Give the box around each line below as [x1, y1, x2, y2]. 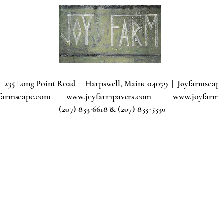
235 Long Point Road [4, 78, 79, 89]
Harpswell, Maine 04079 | [85, 78, 177, 89]
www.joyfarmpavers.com [66, 91, 151, 102]
